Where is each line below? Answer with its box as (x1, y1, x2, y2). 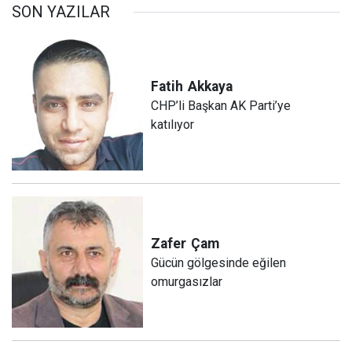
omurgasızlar (151, 273, 223, 289)
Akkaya (188, 78, 233, 94)
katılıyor (151, 116, 195, 132)
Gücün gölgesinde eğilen (151, 255, 287, 270)
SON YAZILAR (12, 2, 110, 21)
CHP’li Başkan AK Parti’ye (151, 97, 291, 113)
